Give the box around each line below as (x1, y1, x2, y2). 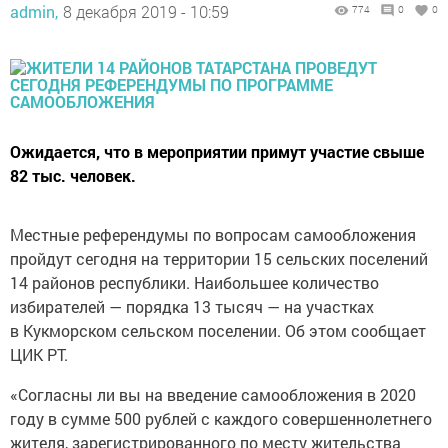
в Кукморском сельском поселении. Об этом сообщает (10, 320, 426, 342)
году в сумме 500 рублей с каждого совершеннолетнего (10, 408, 432, 430)
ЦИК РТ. (10, 344, 68, 366)
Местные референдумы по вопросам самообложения (10, 224, 416, 246)
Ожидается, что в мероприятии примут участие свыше (10, 141, 424, 163)
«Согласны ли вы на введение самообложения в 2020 (10, 384, 416, 406)
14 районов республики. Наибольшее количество (10, 272, 379, 294)
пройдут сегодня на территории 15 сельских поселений (10, 248, 428, 270)
